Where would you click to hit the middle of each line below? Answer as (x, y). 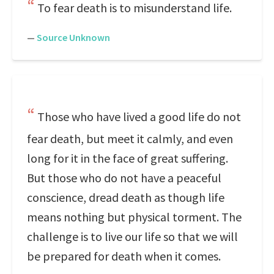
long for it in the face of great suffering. (128, 158)
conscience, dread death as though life (126, 197)
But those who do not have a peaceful (124, 178)
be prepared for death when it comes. (124, 256)
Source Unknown (73, 37)
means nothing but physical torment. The (134, 217)
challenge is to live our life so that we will (132, 236)
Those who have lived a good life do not (139, 117)
